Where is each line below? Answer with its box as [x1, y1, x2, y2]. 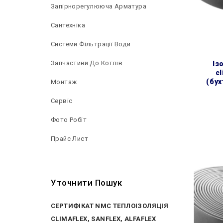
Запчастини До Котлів [51, 59, 122, 67]
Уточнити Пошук [51, 178, 122, 188]
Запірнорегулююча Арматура [51, 2, 146, 10]
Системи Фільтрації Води [51, 40, 131, 48]
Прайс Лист [51, 135, 88, 142]
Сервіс [51, 97, 73, 105]
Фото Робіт [51, 116, 87, 123]
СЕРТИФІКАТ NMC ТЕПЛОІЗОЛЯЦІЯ [51, 202, 169, 210]
